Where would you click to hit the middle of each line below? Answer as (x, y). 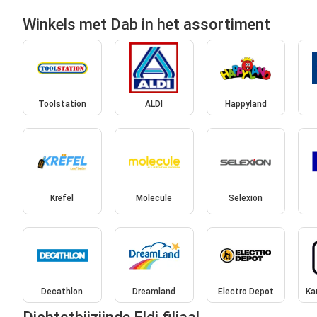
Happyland (246, 104)
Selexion (246, 198)
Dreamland (154, 292)
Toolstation (62, 104)
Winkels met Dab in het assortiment (146, 24)
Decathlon (62, 292)
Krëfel (62, 198)
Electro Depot (246, 292)
